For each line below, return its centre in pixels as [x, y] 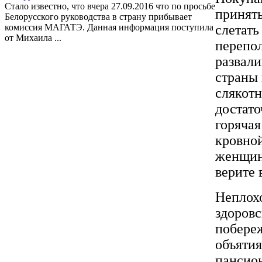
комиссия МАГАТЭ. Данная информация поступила [109, 27]
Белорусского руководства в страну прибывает [98, 16]
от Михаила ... [33, 37]
